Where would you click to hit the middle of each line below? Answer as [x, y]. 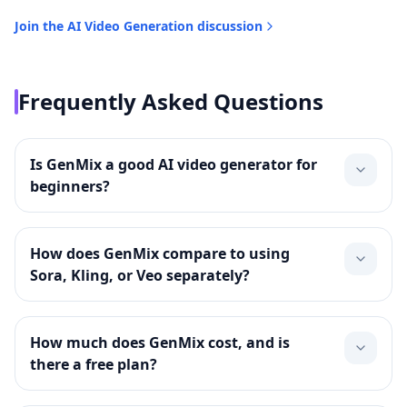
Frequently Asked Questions [171, 101]
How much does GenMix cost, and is [160, 342]
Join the [41, 26]
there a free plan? [94, 364]
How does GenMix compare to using [160, 253]
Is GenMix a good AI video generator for [174, 164]
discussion [228, 26]
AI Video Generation [130, 26]
